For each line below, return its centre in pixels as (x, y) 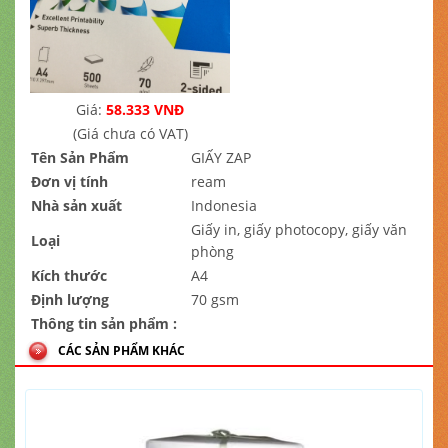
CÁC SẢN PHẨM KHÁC (121, 350)
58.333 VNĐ (145, 109)
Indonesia (224, 205)
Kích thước (69, 275)
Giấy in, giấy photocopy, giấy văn (299, 229)
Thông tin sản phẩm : (104, 323)
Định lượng (70, 299)
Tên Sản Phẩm (80, 157)
